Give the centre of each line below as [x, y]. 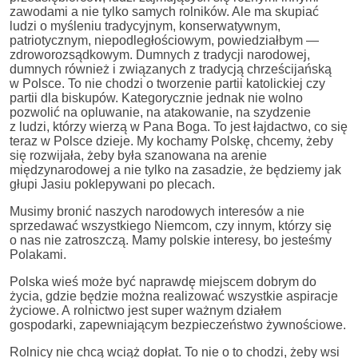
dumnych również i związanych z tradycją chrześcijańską [171, 69]
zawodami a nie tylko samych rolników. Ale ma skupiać [164, 11]
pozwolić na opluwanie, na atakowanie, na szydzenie [160, 112]
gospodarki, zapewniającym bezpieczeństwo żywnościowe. [178, 324]
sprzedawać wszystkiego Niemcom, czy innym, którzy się [171, 225]
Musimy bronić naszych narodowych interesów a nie [157, 211]
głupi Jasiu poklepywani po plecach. [112, 184]
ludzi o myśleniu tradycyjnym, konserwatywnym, [145, 26]
